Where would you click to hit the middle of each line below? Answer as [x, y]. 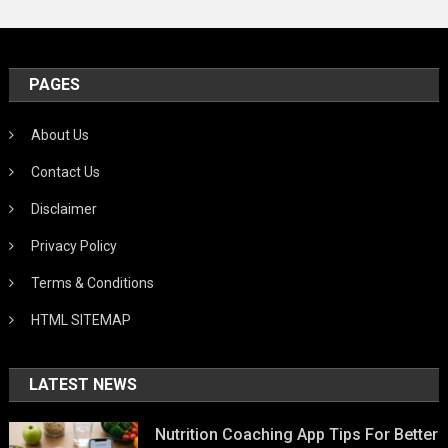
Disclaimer [64, 209]
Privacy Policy [74, 246]
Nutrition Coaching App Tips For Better [297, 435]
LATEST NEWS [83, 385]
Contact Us [66, 172]
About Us [60, 135]
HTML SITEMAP [81, 320]
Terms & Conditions [93, 283]
